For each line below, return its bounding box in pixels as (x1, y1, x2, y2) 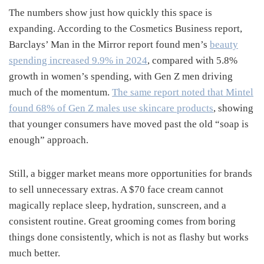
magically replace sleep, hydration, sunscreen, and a (9, 199, 226, 211)
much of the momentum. (9, 86, 112, 98)
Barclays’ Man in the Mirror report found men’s (9, 38, 210, 50)
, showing (213, 102, 253, 114)
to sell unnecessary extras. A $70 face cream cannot (9, 183, 223, 195)
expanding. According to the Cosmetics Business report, (9, 22, 242, 34)
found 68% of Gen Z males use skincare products (9, 102, 213, 114)
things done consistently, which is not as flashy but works (9, 231, 249, 243)
